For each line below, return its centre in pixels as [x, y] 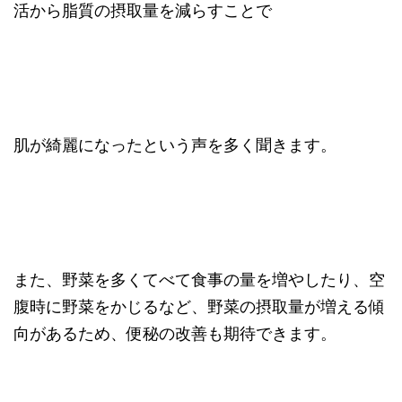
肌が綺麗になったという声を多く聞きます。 [175, 144]
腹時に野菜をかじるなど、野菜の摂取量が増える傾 [199, 306]
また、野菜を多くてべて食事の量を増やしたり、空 [199, 279]
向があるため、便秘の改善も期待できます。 [175, 333]
